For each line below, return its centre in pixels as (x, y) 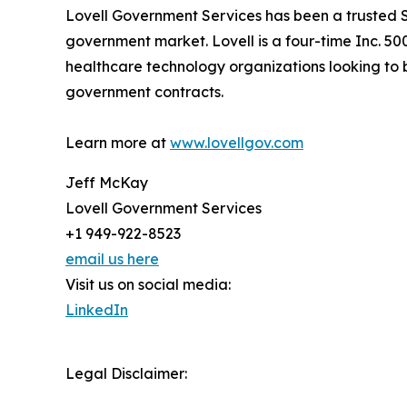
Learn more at (118, 142)
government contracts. (144, 91)
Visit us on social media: (148, 284)
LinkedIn (97, 309)
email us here (112, 258)
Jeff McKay (107, 182)
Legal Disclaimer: (126, 373)
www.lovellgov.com (237, 142)
